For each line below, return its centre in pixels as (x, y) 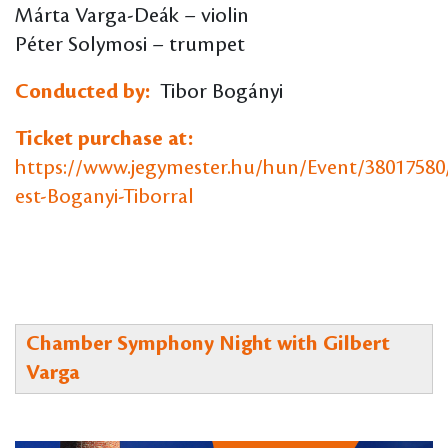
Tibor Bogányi (219, 92)
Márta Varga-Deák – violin (132, 16)
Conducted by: (85, 92)
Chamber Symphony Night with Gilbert (208, 343)
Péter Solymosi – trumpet (130, 45)
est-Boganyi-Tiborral (104, 196)
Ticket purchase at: (106, 138)
